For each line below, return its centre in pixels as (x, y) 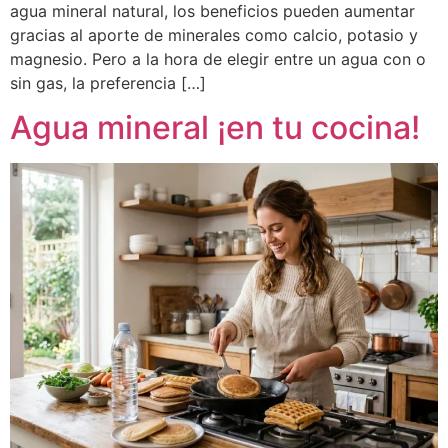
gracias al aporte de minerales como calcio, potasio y (214, 34)
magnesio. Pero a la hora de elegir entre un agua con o (218, 58)
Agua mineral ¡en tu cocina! (215, 128)
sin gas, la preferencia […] (108, 82)
